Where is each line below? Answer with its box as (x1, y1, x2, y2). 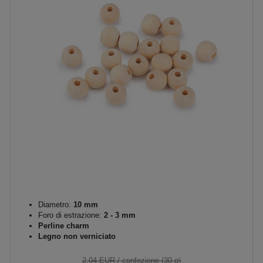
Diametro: (38, 200, 71, 209)
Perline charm (38, 221, 89, 230)
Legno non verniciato (38, 231, 116, 241)
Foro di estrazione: (38, 210, 102, 220)
